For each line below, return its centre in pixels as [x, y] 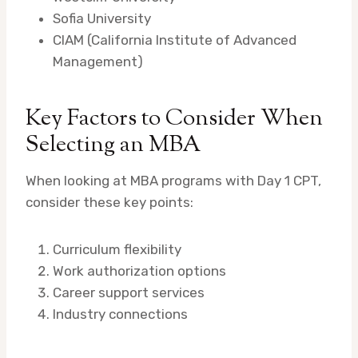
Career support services [129, 293]
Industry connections [120, 314]
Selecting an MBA [113, 146]
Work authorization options [139, 271]
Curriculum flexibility [117, 250]
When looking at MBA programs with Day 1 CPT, [173, 181]
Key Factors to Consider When [174, 119]
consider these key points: [109, 203]
